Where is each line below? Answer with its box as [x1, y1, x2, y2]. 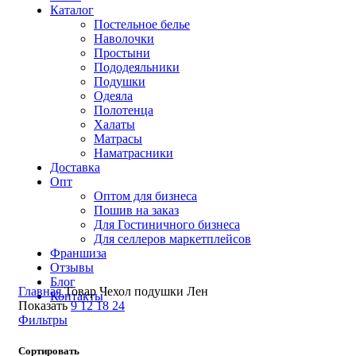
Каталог [50, 3, 94, 17]
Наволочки [94, 32, 154, 45]
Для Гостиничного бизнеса [94, 218, 240, 231]
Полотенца [94, 103, 153, 117]
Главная [18, 284, 64, 298]
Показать [18, 299, 71, 312]
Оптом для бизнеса [94, 189, 197, 203]
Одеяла [94, 89, 133, 103]
